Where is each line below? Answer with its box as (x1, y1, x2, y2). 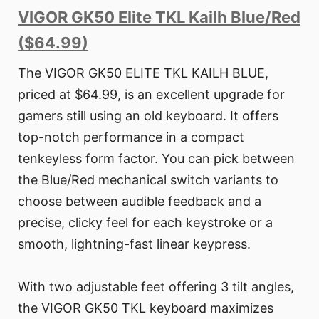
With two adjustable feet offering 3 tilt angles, (18, 278, 294, 294)
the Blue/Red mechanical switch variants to (18, 172, 278, 187)
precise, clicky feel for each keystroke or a (18, 214, 273, 230)
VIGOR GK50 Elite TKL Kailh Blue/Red (18, 7, 300, 26)
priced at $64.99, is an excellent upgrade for (18, 86, 285, 102)
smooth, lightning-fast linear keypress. (18, 236, 251, 251)
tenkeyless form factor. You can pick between (18, 150, 295, 166)
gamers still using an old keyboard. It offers (18, 108, 278, 123)
